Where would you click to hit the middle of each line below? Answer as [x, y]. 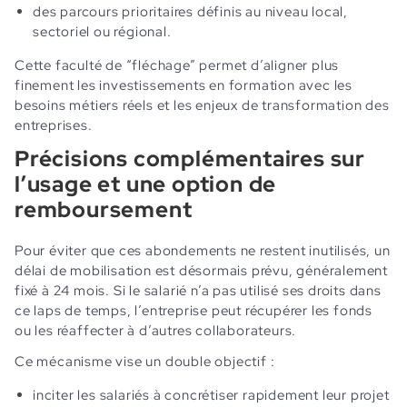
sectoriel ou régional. [102, 31]
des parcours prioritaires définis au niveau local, [190, 11]
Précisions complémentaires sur [190, 158]
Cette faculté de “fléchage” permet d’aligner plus [177, 65]
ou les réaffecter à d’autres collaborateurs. [156, 330]
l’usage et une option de [146, 184]
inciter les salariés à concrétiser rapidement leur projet [211, 395]
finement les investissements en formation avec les [184, 85]
